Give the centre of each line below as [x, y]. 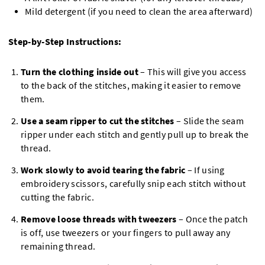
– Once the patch [212, 219]
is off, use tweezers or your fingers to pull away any [126, 233]
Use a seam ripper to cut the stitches [98, 121]
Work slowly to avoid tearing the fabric [103, 170]
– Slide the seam [209, 121]
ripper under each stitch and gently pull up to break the [135, 135]
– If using [205, 170]
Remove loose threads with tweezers [99, 219]
